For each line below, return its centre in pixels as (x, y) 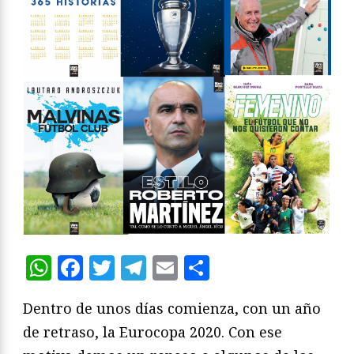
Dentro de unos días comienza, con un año (172, 309)
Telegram (204, 268)
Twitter (161, 268)
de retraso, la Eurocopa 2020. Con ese (153, 332)
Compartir (273, 268)
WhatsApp (116, 268)
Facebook (141, 268)
